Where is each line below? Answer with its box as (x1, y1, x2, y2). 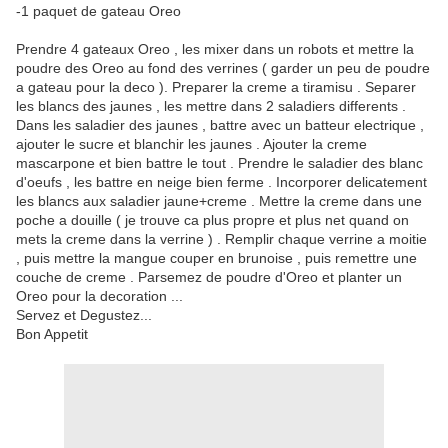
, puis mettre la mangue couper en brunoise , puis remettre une (16, 250, 417, 267)
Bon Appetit (16, 326, 88, 343)
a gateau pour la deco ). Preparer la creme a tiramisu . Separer (16, 79, 416, 96)
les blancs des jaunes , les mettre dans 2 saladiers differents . (16, 98, 406, 115)
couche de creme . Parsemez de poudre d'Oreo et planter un (16, 269, 402, 286)
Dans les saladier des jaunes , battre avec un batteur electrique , (16, 117, 424, 134)
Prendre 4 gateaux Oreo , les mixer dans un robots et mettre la (16, 41, 414, 58)
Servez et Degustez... (16, 307, 152, 324)
